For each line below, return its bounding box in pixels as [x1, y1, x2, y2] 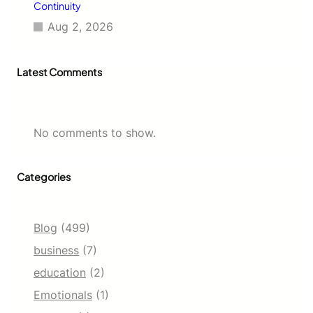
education [34, 265, 86, 279]
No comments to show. [34, 125, 156, 140]
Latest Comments [17, 65, 102, 78]
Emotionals [34, 287, 92, 302]
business [34, 242, 79, 257]
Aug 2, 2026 [48, 19, 113, 34]
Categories [17, 170, 71, 183]
